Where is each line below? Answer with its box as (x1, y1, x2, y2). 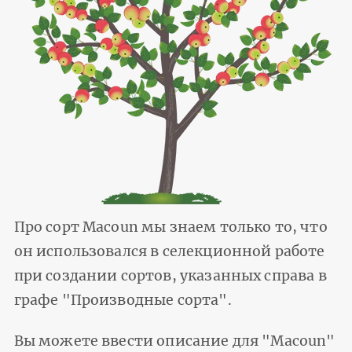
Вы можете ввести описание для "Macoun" (13, 332, 335, 350)
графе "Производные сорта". (13, 291, 232, 309)
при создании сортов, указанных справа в (13, 266, 327, 284)
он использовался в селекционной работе (13, 242, 325, 260)
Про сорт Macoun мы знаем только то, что (13, 218, 328, 236)
